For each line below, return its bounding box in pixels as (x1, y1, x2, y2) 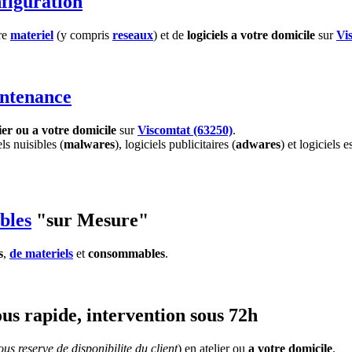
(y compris (53, 28, 112, 42)
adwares (236, 137, 280, 151)
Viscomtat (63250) (137, 123, 233, 137)
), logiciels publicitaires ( (115, 137, 236, 151)
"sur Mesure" (31, 209, 148, 230)
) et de (153, 28, 187, 42)
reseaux (112, 28, 153, 42)
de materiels (9, 246, 73, 260)
